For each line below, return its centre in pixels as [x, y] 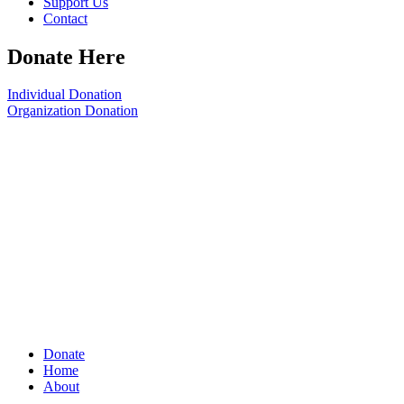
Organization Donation [73, 111]
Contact [65, 18]
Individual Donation [64, 95]
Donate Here [66, 56]
